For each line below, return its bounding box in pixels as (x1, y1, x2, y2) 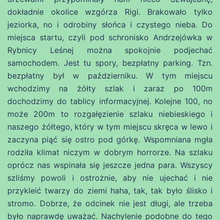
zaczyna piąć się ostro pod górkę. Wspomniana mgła (7, 134, 213, 144)
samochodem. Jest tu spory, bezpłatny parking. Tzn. (7, 57, 213, 68)
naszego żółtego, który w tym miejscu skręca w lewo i (7, 121, 213, 132)
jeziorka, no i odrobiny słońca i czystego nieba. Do (7, 19, 213, 29)
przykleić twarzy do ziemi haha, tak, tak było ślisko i (7, 185, 213, 195)
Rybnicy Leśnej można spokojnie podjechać (7, 45, 213, 55)
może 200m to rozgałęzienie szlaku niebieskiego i (7, 109, 213, 119)
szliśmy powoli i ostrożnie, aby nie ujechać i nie (7, 172, 213, 183)
